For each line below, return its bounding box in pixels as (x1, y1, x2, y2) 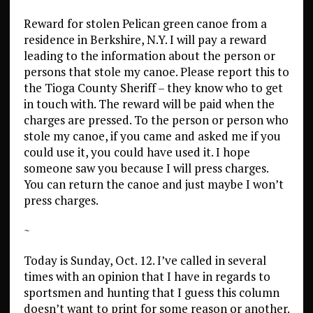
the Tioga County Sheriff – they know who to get (23, 80, 283, 96)
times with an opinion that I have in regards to (23, 268, 270, 284)
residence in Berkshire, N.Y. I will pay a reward (23, 31, 267, 48)
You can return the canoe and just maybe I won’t (23, 176, 284, 192)
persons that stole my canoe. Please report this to (23, 64, 289, 80)
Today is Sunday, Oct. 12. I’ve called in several (23, 252, 266, 268)
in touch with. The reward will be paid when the (23, 96, 275, 112)
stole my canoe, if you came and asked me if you (23, 128, 281, 144)
